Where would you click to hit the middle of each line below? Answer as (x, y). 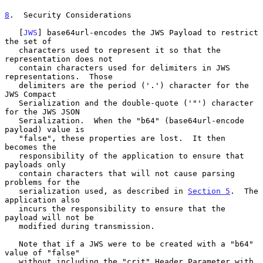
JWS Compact (31, 94)
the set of (28, 41)
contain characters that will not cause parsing (12, 173)
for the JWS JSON (42, 112)
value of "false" (42, 252)
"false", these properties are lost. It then (12, 138)
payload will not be (49, 217)
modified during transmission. (12, 226)
